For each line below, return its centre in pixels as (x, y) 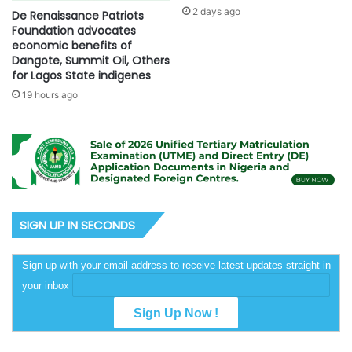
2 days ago (216, 12)
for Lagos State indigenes (81, 75)
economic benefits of (72, 45)
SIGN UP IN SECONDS (77, 225)
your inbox (47, 285)
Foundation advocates (74, 30)
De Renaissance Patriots (78, 15)
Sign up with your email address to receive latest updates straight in (176, 265)
